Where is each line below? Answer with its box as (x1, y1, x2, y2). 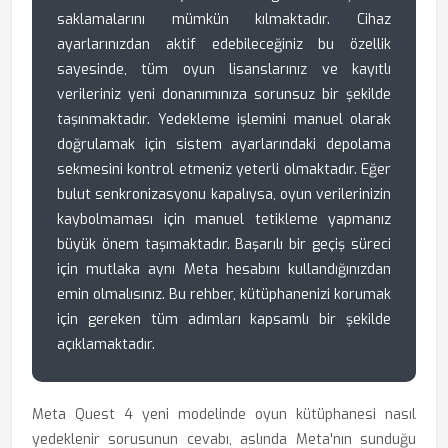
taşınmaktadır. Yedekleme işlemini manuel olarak (57, 110, 391, 129)
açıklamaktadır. (57, 335, 155, 354)
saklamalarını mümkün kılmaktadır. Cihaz (57, 10, 391, 29)
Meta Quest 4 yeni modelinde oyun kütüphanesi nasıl (32, 405, 416, 424)
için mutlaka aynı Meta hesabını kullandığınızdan (57, 260, 391, 279)
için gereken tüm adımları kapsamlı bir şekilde (57, 310, 391, 329)
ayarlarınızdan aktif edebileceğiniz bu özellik (57, 35, 391, 54)
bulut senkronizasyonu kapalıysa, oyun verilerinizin (57, 185, 391, 204)
